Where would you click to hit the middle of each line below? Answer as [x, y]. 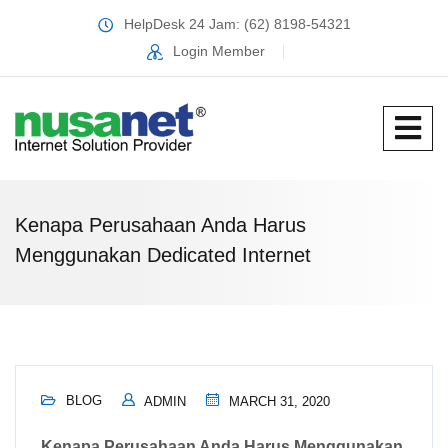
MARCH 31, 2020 [277, 402]
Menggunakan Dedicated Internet [163, 255]
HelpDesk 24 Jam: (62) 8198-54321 [237, 24]
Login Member [219, 51]
